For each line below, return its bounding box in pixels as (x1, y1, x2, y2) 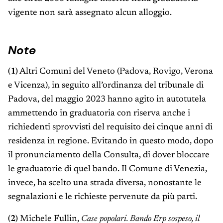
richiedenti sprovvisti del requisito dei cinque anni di (8, 123, 213, 132)
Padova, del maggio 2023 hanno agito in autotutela (8, 95, 206, 105)
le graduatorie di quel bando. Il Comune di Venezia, (8, 165, 207, 174)
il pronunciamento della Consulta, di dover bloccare (8, 151, 210, 160)
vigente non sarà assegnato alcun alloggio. (8, 8, 172, 18)
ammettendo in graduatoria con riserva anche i (8, 109, 190, 118)
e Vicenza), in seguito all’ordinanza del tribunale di (8, 81, 204, 91)
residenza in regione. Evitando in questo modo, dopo (8, 137, 214, 146)
